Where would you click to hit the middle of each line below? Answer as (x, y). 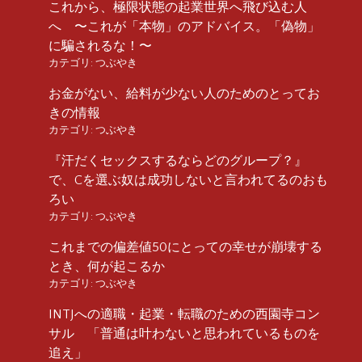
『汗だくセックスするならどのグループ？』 (178, 160)
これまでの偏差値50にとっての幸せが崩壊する (185, 247)
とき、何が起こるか (107, 266)
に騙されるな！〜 (100, 46)
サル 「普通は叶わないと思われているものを (184, 333)
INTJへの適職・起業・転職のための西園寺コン (184, 314)
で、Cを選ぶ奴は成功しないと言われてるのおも (188, 180)
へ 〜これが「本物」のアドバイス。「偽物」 (184, 26)
